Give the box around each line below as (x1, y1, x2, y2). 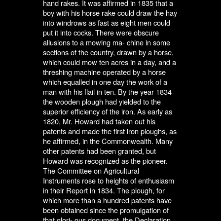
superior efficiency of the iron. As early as (43, 106, 173, 117)
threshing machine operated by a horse (43, 67, 166, 77)
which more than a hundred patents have (43, 195, 172, 206)
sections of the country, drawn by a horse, (43, 47, 174, 58)
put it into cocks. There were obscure (43, 27, 159, 38)
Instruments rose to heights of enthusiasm (43, 175, 175, 186)
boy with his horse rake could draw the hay (43, 7, 178, 18)
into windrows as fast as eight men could (43, 17, 171, 28)
